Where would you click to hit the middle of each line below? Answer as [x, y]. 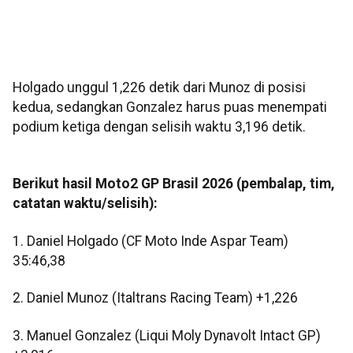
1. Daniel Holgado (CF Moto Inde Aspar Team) [150, 241]
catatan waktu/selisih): [85, 204]
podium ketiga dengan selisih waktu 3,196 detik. [159, 127]
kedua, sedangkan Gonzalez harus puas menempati [170, 108]
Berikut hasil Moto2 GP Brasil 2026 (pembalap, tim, [174, 184]
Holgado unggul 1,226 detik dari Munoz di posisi [159, 88]
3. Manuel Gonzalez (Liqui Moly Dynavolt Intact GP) [167, 335]
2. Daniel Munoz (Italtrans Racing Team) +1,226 [155, 298]
